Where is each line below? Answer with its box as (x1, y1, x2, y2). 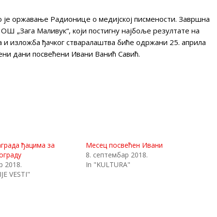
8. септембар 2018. (86, 150, 148, 159)
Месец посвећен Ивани (86, 140, 163, 150)
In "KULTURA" (86, 159, 131, 169)
